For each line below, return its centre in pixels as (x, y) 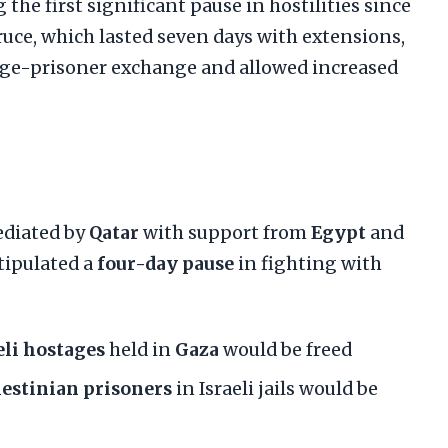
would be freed (285, 350)
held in (140, 350)
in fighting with (308, 264)
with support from (225, 233)
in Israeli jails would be (275, 389)
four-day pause (165, 264)
